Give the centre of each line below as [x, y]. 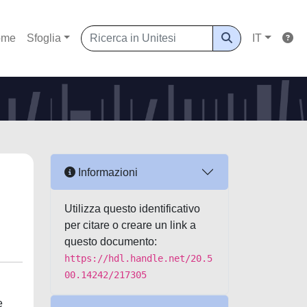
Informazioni [107, 172]
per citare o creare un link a [130, 225]
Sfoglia [44, 38]
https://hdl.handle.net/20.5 [138, 258]
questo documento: [111, 242]
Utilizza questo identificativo [132, 209]
